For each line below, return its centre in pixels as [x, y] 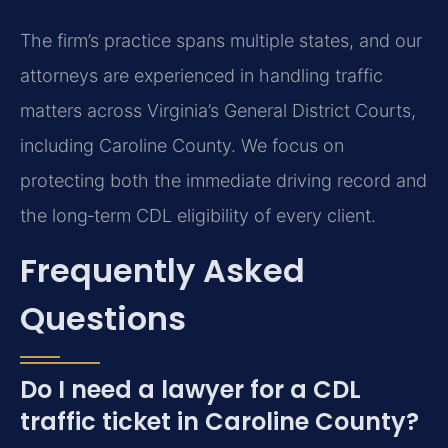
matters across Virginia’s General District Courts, [218, 111]
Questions [103, 319]
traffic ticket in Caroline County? [219, 422]
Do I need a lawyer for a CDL [190, 390]
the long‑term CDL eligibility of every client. [198, 216]
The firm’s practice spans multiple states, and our [221, 41]
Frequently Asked [162, 271]
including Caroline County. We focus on [182, 146]
